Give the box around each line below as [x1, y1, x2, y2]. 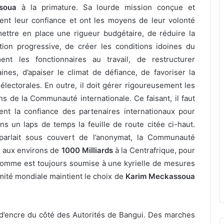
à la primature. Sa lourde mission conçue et [16, 2, 195, 12]
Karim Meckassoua [125, 171, 195, 181]
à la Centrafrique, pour [112, 145, 195, 155]
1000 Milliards [61, 145, 113, 155]
